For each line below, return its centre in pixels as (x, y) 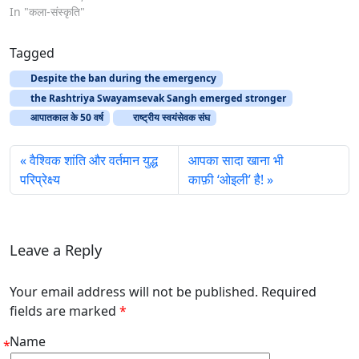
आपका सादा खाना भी (236, 160)
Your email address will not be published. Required (163, 292)
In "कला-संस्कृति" (47, 12)
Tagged (32, 53)
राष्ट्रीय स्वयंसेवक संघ (171, 117)
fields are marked (65, 311)
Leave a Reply (56, 249)
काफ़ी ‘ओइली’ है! (226, 179)
